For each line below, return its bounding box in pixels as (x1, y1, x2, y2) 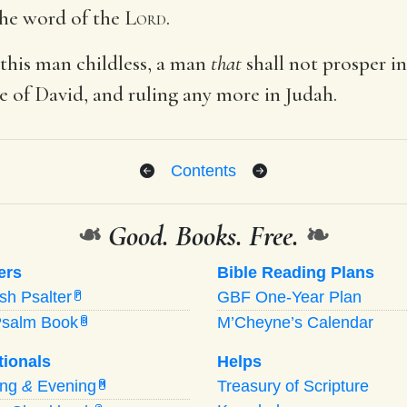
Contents (171, 161, 236, 180)
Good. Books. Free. (102, 217, 305, 253)
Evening (33, 376, 96, 395)
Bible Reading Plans (217, 263, 374, 282)
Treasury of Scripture (217, 376, 369, 395)
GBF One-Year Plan (217, 287, 362, 306)
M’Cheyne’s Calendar (217, 313, 373, 332)
